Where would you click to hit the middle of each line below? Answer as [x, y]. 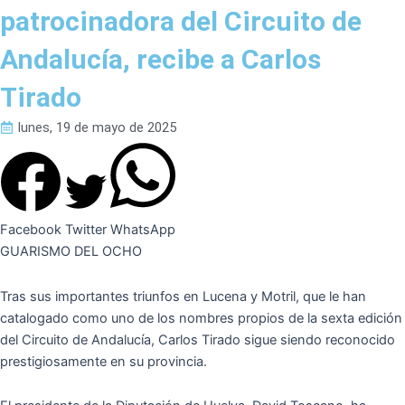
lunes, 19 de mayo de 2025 [97, 127]
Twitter [86, 230]
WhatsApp [143, 230]
